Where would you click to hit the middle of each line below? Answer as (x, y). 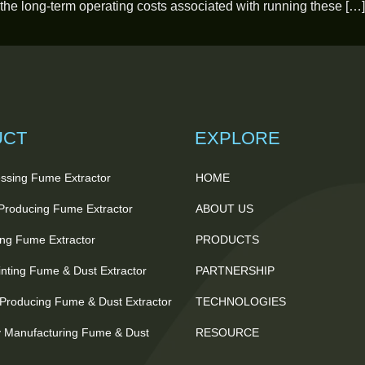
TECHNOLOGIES (241, 302)
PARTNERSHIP (235, 271)
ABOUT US (224, 209)
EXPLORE (237, 139)
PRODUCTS (227, 240)
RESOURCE (227, 333)
